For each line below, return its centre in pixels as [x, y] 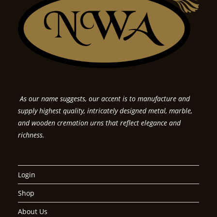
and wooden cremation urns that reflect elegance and [100, 123]
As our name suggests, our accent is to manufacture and [104, 98]
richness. [31, 135]
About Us [33, 211]
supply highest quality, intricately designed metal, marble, [105, 110]
